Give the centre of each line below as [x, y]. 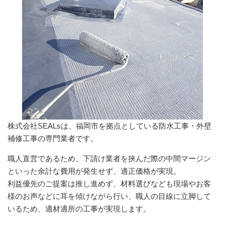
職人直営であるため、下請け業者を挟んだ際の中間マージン [109, 158]
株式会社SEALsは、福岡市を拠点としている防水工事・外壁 [109, 126]
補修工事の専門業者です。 [53, 138]
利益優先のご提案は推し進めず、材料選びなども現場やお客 [109, 183]
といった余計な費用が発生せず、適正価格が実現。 [94, 171]
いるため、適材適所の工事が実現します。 [79, 208]
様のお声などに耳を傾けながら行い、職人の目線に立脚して [109, 196]
